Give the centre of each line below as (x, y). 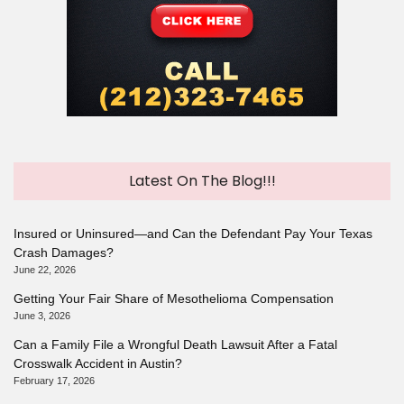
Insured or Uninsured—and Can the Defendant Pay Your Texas (193, 234)
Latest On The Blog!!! (202, 181)
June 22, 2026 (45, 270)
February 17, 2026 (54, 381)
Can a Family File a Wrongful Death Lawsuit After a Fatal (175, 345)
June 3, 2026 (42, 316)
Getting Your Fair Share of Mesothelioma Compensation (174, 299)
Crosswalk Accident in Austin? (98, 364)
